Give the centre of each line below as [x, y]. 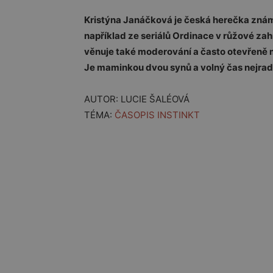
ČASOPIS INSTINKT [157, 115]
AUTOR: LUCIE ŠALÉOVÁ [137, 99]
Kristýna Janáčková [128, 20]
